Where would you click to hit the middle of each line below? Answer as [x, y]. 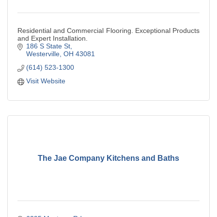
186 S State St [48, 46]
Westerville [43, 54]
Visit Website [46, 81]
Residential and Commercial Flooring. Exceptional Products [108, 31]
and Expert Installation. [53, 39]
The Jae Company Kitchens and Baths [108, 158]
